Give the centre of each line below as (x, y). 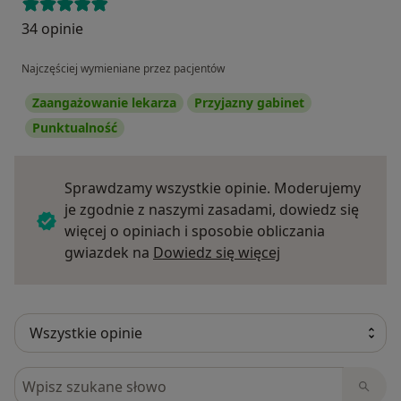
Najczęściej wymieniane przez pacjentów (123, 69)
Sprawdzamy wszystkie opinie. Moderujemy (213, 188)
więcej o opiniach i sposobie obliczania (195, 231)
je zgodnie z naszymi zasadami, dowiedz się (212, 210)
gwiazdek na (109, 253)
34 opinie (52, 29)
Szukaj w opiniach (78, 377)
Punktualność (75, 128)
